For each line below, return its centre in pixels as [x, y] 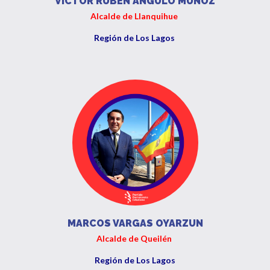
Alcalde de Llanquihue [135, 16]
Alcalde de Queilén [135, 238]
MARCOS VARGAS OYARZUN [135, 223]
